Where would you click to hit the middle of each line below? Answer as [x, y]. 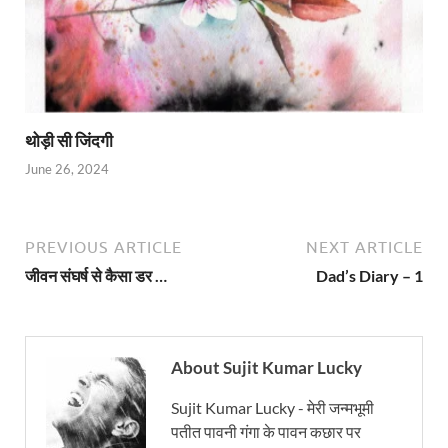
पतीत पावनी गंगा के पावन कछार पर [266, 432]
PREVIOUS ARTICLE [103, 247]
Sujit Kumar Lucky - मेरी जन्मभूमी [272, 408]
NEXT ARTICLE [364, 247]
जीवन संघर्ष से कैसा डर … [96, 276]
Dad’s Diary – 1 [369, 276]
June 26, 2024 [67, 169]
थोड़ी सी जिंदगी [69, 140]
